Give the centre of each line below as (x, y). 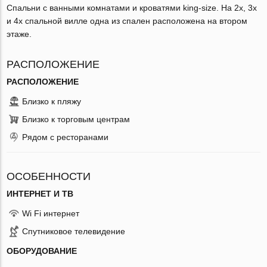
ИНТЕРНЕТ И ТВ (40, 193)
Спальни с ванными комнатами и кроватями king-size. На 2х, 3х (132, 7)
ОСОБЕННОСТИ (49, 176)
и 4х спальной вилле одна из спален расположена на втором (127, 21)
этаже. (19, 34)
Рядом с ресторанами (66, 137)
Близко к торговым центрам (76, 119)
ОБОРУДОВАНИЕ (42, 251)
